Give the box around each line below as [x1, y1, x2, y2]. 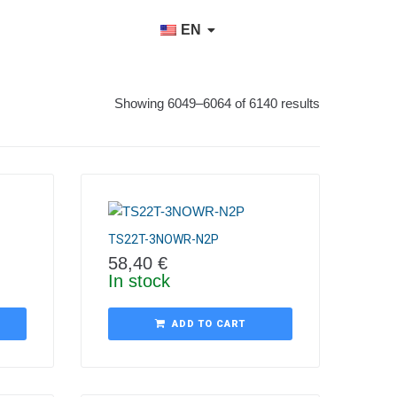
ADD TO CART [172, 318, 245, 330]
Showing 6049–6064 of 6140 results [114, 95, 320, 111]
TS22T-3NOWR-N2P [108, 232, 219, 246]
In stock [108, 271, 170, 291]
